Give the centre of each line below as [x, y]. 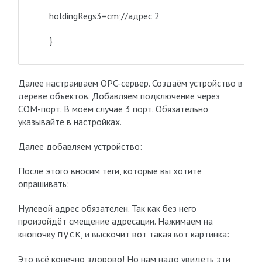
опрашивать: [43, 184]
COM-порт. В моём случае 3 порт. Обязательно [113, 109]
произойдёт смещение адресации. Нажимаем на [115, 221]
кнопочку [37, 234]
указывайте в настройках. [70, 122]
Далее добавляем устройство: [80, 146]
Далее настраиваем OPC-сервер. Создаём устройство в [130, 83]
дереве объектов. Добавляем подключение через [119, 96]
